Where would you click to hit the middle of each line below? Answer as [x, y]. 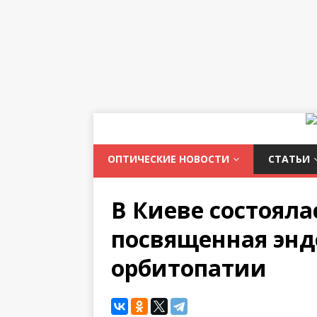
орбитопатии [189, 268]
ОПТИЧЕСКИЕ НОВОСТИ [168, 159]
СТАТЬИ [289, 159]
